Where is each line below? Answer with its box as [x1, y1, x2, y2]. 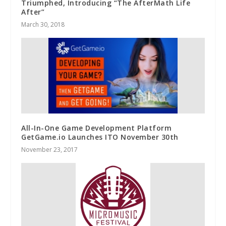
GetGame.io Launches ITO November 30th [21, 132, 179, 142]
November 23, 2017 [21, 145, 78, 154]
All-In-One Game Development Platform [21, 123, 172, 133]
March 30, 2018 [21, 20, 65, 29]
